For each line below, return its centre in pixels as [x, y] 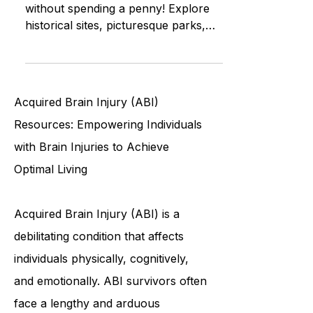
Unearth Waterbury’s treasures [108, 22]
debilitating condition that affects [99, 267]
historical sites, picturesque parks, [115, 56]
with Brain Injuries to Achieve [92, 177]
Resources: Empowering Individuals [108, 155]
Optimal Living [51, 200]
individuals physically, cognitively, [101, 289]
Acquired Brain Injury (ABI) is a [97, 245]
